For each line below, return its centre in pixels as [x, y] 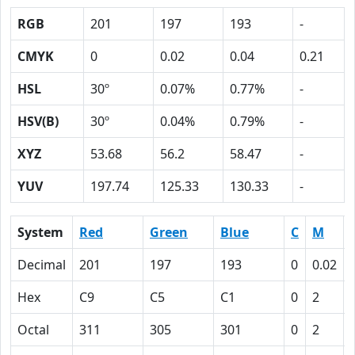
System [40, 232]
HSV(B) [38, 121]
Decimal [42, 265]
